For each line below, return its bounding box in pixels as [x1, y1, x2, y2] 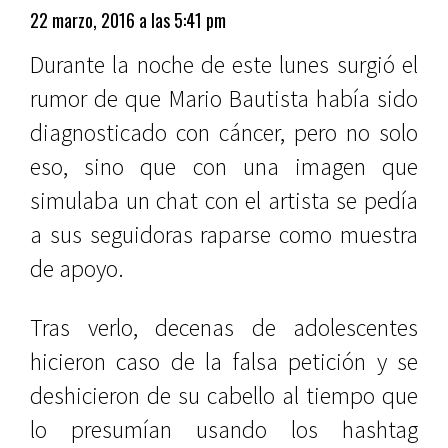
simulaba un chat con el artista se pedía [30, 185, 418, 217]
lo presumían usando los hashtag [30, 414, 418, 446]
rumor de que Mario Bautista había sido [30, 83, 418, 115]
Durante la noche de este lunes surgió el [30, 49, 418, 81]
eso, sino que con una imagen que [30, 151, 418, 183]
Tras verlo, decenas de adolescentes [30, 312, 418, 344]
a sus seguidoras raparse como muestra [30, 219, 418, 251]
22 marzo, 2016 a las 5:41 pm [30, 7, 226, 34]
